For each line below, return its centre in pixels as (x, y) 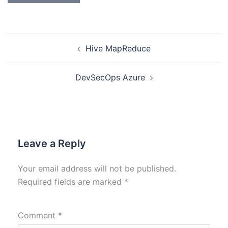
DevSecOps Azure (110, 77)
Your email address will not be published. (97, 168)
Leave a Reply (52, 144)
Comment (38, 215)
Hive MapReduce (118, 48)
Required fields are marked (71, 182)
